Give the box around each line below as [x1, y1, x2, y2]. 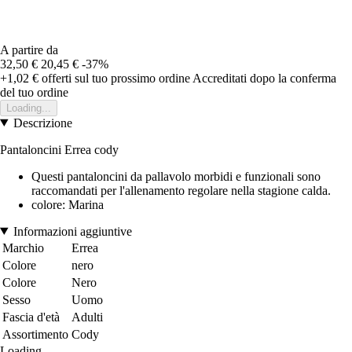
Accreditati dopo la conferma [192, 71, 336, 85]
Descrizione [13, 115, 72, 130]
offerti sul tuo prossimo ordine [38, 71, 190, 85]
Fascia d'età [2, 310, 60, 324]
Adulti [71, 310, 103, 324]
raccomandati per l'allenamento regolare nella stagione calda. [31, 183, 331, 197]
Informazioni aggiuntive [13, 224, 132, 238]
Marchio [2, 240, 44, 255]
